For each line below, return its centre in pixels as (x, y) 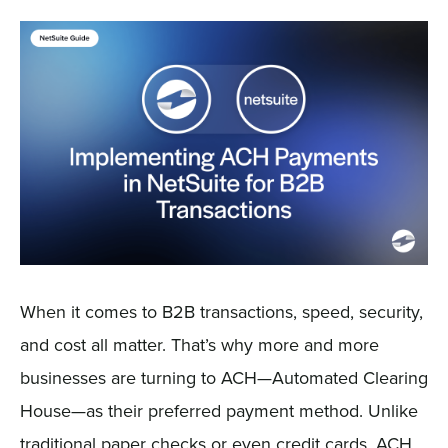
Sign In (50, 61)
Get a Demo (70, 126)
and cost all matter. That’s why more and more (199, 344)
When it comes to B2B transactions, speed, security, (221, 311)
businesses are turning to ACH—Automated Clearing (223, 377)
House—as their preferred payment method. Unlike (218, 410)
